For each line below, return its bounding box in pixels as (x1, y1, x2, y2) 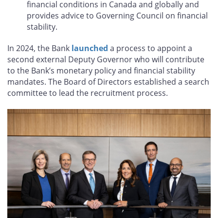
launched (72, 42, 108, 54)
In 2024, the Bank (7, 42, 72, 54)
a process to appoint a (108, 42, 192, 54)
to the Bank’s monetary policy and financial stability (7, 65, 195, 76)
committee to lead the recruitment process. (7, 87, 168, 98)
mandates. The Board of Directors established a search (7, 76, 209, 87)
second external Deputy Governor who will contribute (7, 54, 204, 65)
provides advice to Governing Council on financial (27, 10, 208, 21)
